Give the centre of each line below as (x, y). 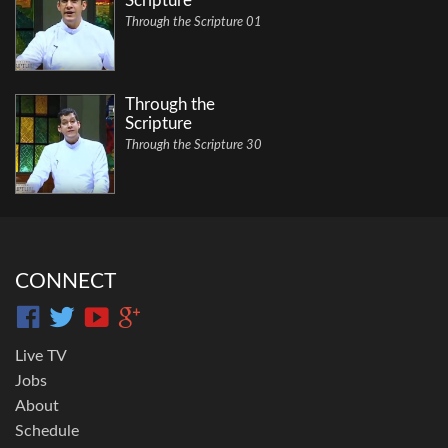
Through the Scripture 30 (193, 146)
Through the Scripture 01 (193, 23)
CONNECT (65, 282)
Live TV (41, 356)
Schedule (47, 431)
